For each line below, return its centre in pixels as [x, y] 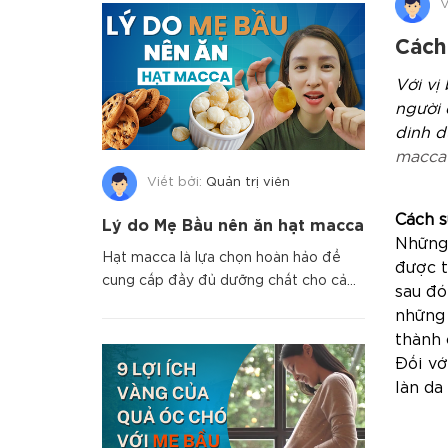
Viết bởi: [176, 183]
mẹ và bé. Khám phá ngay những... [218, 303]
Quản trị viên [248, 183]
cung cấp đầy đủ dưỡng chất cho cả [224, 280]
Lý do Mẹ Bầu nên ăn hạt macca [233, 226]
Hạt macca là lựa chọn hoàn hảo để [221, 257]
